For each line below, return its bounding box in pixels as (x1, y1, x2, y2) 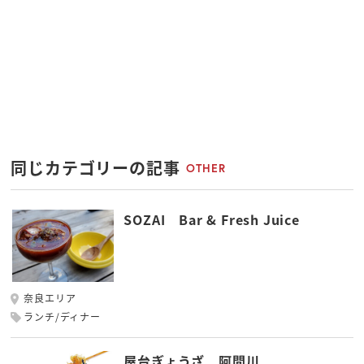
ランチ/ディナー (24, 309, 101, 323)
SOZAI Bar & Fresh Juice (123, 210, 300, 230)
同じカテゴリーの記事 (11, 156, 180, 180)
